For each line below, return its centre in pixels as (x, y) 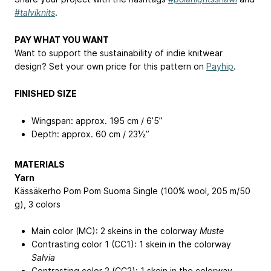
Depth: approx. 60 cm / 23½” (90, 134)
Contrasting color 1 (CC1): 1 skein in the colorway (131, 244)
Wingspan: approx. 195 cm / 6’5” (97, 120)
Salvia (43, 258)
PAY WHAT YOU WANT (62, 40)
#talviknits (35, 13)
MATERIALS (40, 164)
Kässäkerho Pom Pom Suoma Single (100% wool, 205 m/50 (132, 191)
